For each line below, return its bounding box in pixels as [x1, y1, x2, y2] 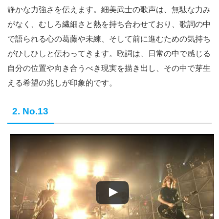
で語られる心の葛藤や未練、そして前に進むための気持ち [7, 33, 211, 44]
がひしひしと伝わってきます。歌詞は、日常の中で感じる [7, 48, 211, 58]
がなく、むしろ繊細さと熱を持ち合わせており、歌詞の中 [7, 19, 211, 29]
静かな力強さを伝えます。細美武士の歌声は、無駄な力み [7, 4, 211, 14]
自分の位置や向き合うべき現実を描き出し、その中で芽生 [7, 63, 211, 73]
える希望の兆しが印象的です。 [7, 77, 117, 88]
